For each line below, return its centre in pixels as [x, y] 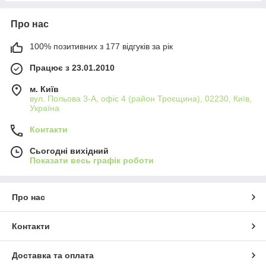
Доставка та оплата [53, 255]
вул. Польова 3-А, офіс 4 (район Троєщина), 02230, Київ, [141, 98]
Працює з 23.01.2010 [72, 67]
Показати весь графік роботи [92, 160]
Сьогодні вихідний [69, 151]
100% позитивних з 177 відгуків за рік [101, 46]
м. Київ [44, 89]
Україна [45, 108]
